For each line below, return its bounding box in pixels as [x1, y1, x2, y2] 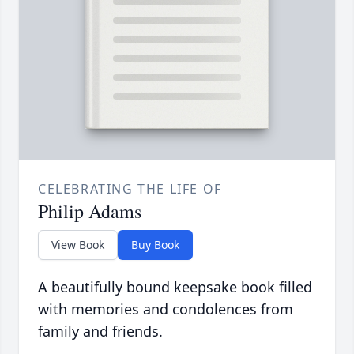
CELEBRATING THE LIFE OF [38, 180, 222, 198]
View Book [51, 237, 104, 253]
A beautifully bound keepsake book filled [38, 277, 312, 297]
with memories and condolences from [38, 299, 293, 319]
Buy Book [131, 237, 179, 253]
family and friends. [38, 322, 163, 341]
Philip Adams [38, 198, 141, 224]
